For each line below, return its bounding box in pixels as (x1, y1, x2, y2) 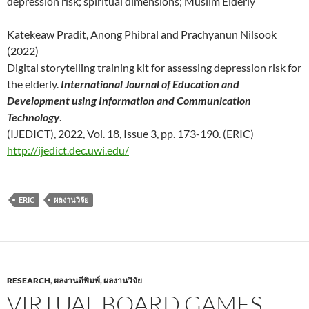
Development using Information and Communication (7, 93, 251, 107)
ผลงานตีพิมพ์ (54, 275, 100, 286)
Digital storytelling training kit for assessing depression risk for (7, 60, 301, 74)
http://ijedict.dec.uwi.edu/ (7, 143, 129, 157)
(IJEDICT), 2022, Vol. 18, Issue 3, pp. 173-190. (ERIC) (7, 126, 254, 140)
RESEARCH (7, 275, 50, 286)
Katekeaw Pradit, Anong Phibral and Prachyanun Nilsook (7, 27, 277, 41)
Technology (7, 110, 59, 123)
